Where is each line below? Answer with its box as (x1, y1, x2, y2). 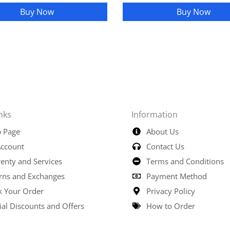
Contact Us (146, 141, 185, 151)
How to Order (146, 200, 196, 211)
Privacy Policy (146, 185, 196, 196)
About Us (146, 126, 179, 137)
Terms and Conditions (146, 156, 224, 166)
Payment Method (146, 170, 207, 181)
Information (131, 108, 178, 120)
